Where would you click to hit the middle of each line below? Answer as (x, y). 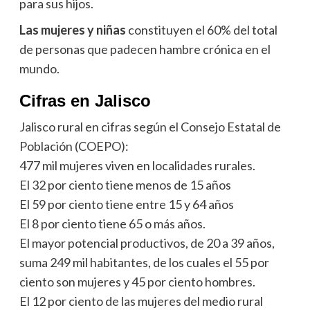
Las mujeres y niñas (73, 29)
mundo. (39, 68)
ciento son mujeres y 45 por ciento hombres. (137, 281)
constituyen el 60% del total (202, 29)
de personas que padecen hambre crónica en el (145, 49)
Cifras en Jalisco (85, 100)
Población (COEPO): (74, 146)
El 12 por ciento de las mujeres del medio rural (141, 301)
